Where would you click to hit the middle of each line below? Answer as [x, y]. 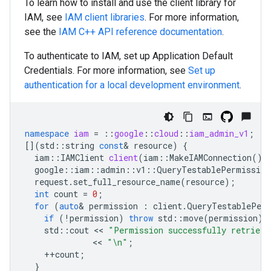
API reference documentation [159, 32]
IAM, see [44, 17]
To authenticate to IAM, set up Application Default [129, 56]
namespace [47, 133]
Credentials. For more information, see [106, 70]
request [51, 182]
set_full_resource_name [127, 182]
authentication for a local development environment [132, 85]
